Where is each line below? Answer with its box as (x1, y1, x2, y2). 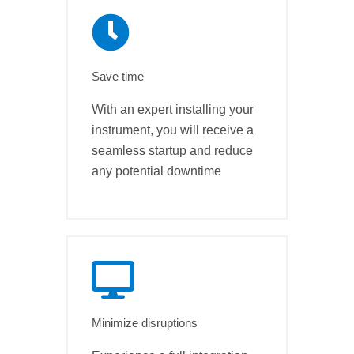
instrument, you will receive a (92, 122, 254, 137)
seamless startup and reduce (92, 143, 253, 157)
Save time (92, 69, 144, 83)
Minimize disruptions (92, 316, 198, 330)
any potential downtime (92, 164, 221, 178)
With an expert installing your (92, 102, 254, 116)
